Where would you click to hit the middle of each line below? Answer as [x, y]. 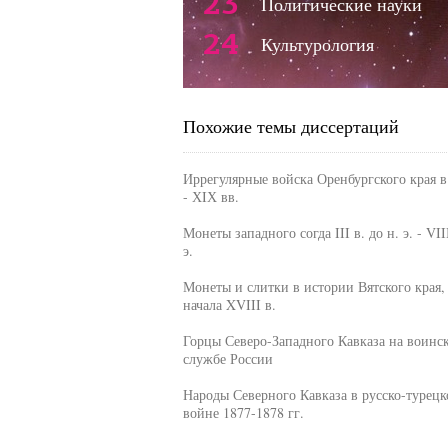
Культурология [317, 44]
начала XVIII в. [229, 304]
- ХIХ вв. [210, 196]
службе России [227, 358]
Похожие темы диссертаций [290, 126]
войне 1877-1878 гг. [243, 412]
